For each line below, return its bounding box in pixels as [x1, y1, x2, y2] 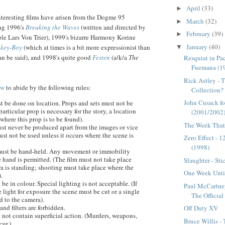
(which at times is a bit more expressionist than [22, 43, 150, 52]
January [186, 42, 209, 51]
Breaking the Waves [26, 23, 79, 32]
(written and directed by [79, 23, 146, 32]
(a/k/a [110, 53, 129, 62]
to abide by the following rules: [5, 83, 91, 92]
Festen [92, 53, 110, 62]
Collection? [191, 85, 224, 94]
